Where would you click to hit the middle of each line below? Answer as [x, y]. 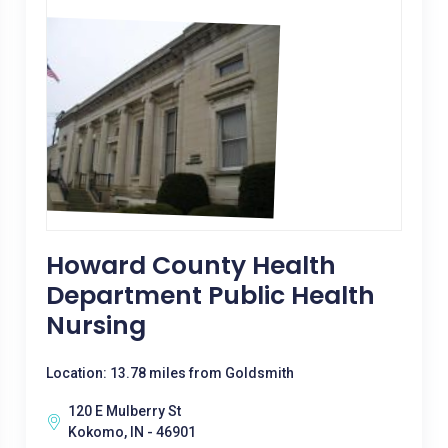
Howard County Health [190, 265]
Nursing [95, 325]
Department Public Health [210, 295]
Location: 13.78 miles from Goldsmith [169, 373]
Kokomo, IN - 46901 [131, 432]
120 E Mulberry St [124, 411]
